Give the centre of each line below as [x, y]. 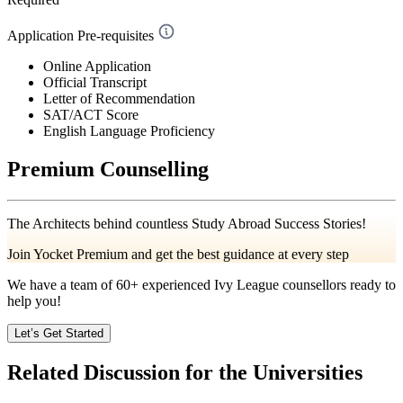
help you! [34, 300]
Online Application [97, 66]
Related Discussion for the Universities [185, 372]
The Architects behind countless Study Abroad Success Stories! [187, 223]
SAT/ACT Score [91, 114]
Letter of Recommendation [119, 98]
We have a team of [62, 284]
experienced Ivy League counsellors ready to [267, 284]
